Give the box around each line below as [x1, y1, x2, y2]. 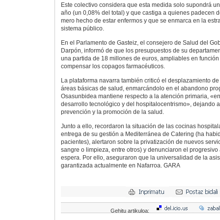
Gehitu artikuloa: [110, 207, 151, 214]
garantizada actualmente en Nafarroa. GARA [60, 162, 180, 169]
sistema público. [60, 25, 104, 32]
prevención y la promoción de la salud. [60, 109, 164, 116]
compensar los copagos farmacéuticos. [60, 63, 165, 70]
